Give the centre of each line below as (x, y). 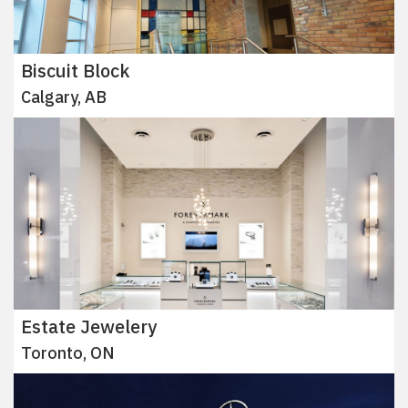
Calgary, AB (64, 97)
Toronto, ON (68, 352)
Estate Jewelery (89, 326)
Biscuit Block (76, 71)
